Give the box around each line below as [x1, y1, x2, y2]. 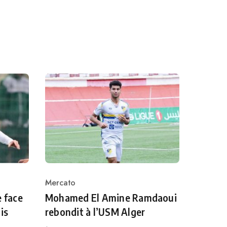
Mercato [45, 177, 75, 189]
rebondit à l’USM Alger [45, 206, 145, 218]
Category [45, 182, 79, 195]
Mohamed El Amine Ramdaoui [45, 192, 177, 204]
